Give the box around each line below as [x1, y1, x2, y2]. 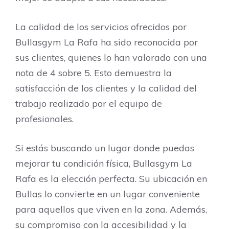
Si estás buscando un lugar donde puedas [15, 142, 194, 154]
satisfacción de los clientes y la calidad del [15, 82, 197, 94]
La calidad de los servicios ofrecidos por [15, 21, 187, 33]
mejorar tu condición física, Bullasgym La [15, 157, 192, 169]
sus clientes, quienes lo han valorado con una [15, 52, 207, 63]
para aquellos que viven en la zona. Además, [15, 203, 207, 215]
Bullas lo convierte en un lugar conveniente [15, 188, 200, 200]
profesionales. [15, 113, 74, 125]
